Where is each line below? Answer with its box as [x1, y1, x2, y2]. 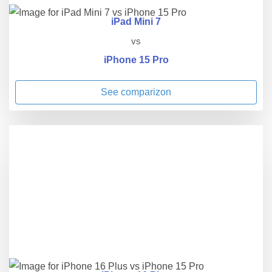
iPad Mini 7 [111, 16, 161, 27]
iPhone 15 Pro [103, 55, 169, 66]
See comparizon [101, 87, 171, 98]
